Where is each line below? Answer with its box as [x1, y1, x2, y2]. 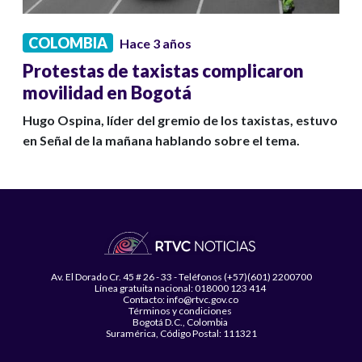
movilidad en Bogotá [23, 82, 192, 104]
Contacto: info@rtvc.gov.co [122, 293, 240, 306]
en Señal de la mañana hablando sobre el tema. [23, 133, 300, 149]
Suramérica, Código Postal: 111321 [105, 327, 257, 340]
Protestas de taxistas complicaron [23, 60, 304, 82]
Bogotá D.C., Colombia [133, 316, 229, 329]
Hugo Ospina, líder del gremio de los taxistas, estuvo [23, 112, 338, 128]
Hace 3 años [120, 36, 192, 52]
